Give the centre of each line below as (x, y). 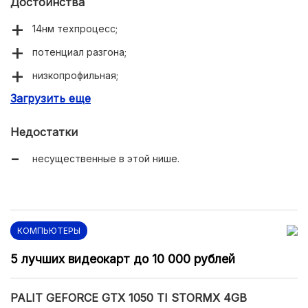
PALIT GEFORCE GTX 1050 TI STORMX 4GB (129, 298)
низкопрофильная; (75, 75)
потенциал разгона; (79, 52)
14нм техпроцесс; (75, 29)
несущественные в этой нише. (106, 158)
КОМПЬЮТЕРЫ (49, 231)
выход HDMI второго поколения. (110, 122)
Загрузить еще (51, 98)
